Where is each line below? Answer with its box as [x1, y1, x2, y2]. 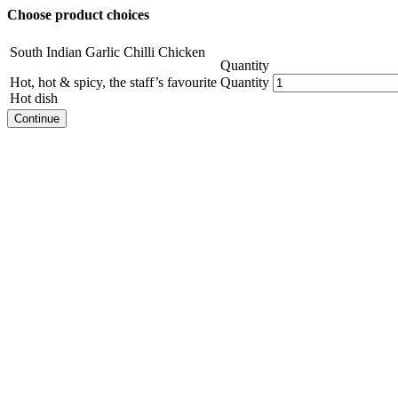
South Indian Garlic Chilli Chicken [10, 44, 205, 60]
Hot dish [10, 91, 58, 107]
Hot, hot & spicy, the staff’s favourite [10, 75, 217, 91]
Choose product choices [7, 7, 149, 22]
